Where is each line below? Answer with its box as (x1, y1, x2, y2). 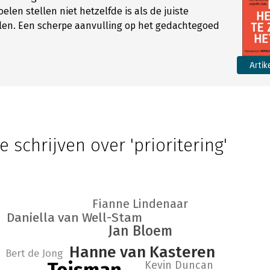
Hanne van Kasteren (69, 243, 215, 262)
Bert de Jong (5, 247, 63, 260)
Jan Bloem (108, 222, 172, 239)
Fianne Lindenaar (92, 196, 188, 211)
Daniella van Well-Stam (6, 210, 142, 225)
